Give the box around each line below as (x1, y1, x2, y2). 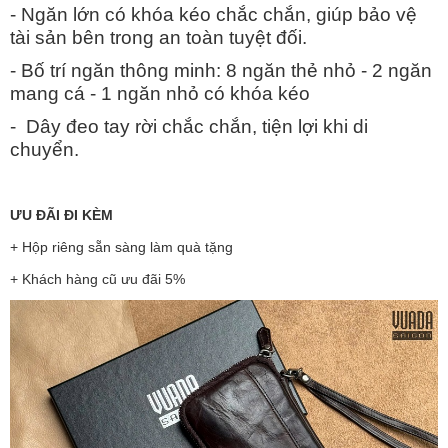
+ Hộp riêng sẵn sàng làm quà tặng (10, 239, 233, 255)
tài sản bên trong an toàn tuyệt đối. (10, 27, 307, 48)
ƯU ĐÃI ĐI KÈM (10, 207, 113, 223)
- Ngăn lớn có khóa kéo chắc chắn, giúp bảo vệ (10, 4, 417, 25)
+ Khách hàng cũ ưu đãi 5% (10, 271, 185, 287)
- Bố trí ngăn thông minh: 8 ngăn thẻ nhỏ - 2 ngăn (10, 60, 432, 81)
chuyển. (10, 139, 79, 160)
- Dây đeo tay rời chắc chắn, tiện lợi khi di (10, 116, 368, 137)
